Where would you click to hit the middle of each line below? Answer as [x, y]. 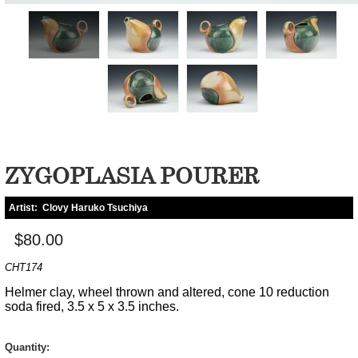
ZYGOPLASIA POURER [132, 175]
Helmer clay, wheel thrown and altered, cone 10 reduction [167, 292]
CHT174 [24, 267]
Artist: [26, 207]
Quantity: [27, 347]
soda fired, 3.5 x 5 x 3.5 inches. [92, 306]
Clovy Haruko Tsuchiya [95, 207]
